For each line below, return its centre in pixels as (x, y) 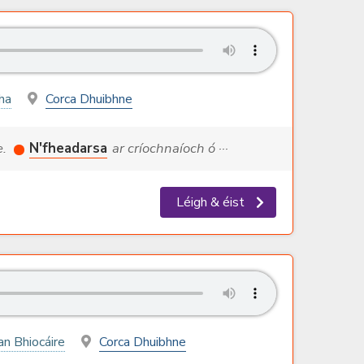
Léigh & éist (212, 203)
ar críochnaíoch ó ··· (170, 149)
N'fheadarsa (68, 149)
